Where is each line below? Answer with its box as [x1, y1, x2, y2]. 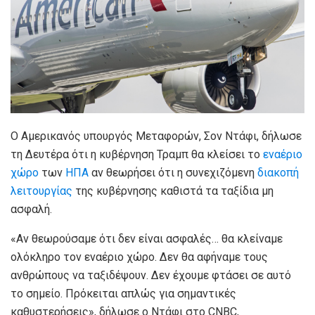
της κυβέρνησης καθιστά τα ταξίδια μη [75, 184, 274, 198]
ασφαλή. [11, 202, 52, 216]
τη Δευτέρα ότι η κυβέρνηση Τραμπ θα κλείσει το [11, 147, 263, 161]
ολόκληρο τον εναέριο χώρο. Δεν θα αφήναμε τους [11, 250, 268, 264]
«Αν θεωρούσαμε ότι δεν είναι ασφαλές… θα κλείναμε [11, 231, 283, 245]
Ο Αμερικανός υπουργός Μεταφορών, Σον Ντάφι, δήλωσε [11, 129, 302, 143]
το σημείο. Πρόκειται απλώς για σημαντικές [11, 286, 236, 300]
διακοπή [257, 165, 299, 179]
